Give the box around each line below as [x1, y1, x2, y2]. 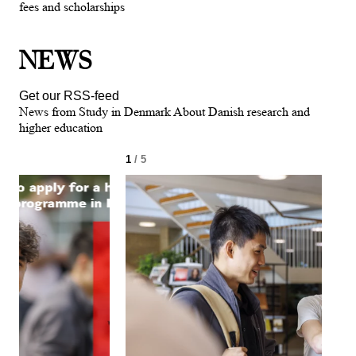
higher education [19, 119, 103, 135]
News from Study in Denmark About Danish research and [19, 103, 310, 119]
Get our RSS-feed [19, 88, 119, 103]
